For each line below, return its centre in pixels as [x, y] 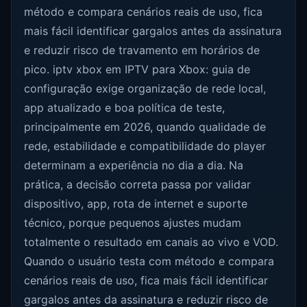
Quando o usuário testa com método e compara [149, 261]
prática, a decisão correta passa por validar [138, 184]
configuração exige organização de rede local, [145, 88]
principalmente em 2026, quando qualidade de [145, 127]
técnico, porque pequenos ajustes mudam [133, 223]
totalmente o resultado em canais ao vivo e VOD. [151, 242]
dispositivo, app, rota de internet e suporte [136, 204]
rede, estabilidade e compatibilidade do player [145, 146]
